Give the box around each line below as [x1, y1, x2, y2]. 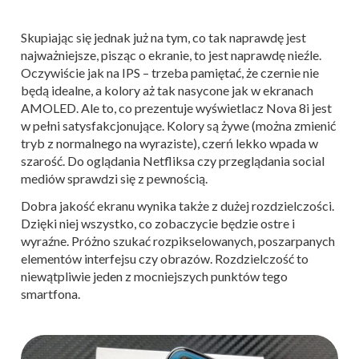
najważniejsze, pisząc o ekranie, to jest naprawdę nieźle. [21, 46, 321, 63]
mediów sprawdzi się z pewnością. [21, 170, 208, 186]
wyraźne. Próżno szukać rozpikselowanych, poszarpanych [21, 232, 335, 248]
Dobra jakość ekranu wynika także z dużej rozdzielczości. [21, 197, 334, 213]
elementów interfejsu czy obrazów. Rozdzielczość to [21, 250, 309, 266]
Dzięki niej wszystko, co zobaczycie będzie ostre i [21, 215, 295, 231]
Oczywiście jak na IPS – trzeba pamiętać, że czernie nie [21, 64, 319, 80]
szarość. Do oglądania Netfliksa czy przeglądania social [21, 152, 325, 168]
